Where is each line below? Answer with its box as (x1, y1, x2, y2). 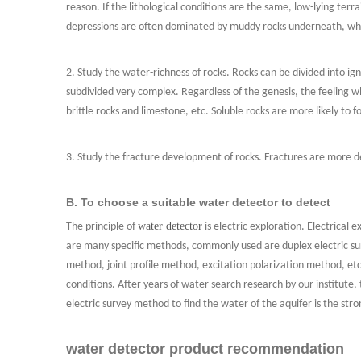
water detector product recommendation (66, 341, 344, 357)
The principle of (66, 221, 138, 233)
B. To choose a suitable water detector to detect (66, 196, 330, 209)
